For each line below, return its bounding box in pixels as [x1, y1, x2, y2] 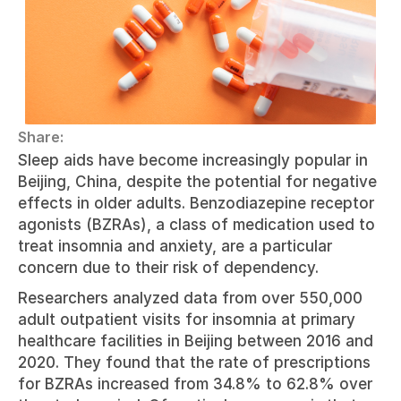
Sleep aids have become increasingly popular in [18, 151, 368, 169]
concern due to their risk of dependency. [18, 259, 319, 277]
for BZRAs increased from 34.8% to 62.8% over [18, 375, 372, 393]
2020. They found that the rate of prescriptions [18, 354, 371, 371]
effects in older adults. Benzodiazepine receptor [18, 194, 374, 212]
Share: [18, 128, 64, 146]
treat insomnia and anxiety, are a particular [18, 237, 332, 255]
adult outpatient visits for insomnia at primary [18, 311, 355, 328]
